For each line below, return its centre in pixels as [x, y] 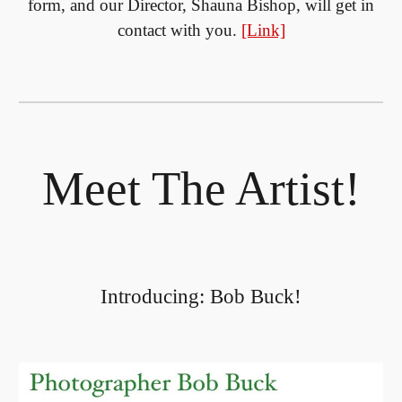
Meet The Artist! [201, 188]
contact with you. [179, 30]
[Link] [263, 30]
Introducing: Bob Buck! [201, 297]
